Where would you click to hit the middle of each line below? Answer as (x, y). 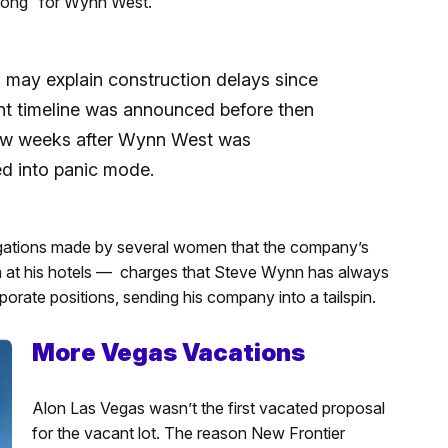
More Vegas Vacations (168, 352)
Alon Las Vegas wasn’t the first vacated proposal (208, 407)
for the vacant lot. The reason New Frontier (188, 432)
